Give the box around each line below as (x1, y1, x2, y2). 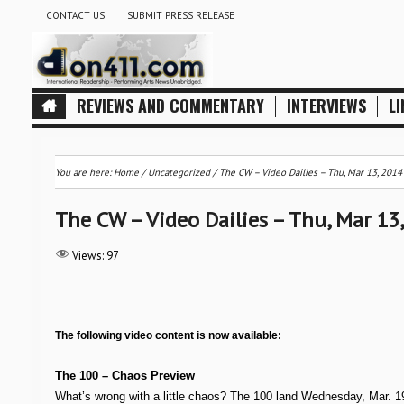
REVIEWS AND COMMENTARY (76, 94, 264, 117)
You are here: (54, 166, 114, 179)
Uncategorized (147, 166, 210, 179)
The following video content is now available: (54, 329, 281, 342)
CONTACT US (45, 9, 105, 22)
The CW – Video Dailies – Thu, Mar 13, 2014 (218, 166, 402, 179)
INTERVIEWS (286, 94, 366, 117)
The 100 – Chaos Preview (54, 369, 195, 382)
